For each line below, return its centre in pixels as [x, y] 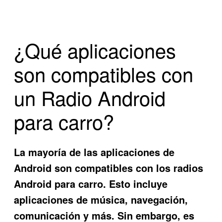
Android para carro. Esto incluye [91, 183]
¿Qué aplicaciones [95, 50]
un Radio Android [90, 98]
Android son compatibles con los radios [109, 167]
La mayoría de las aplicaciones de [94, 152]
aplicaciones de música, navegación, [101, 199]
